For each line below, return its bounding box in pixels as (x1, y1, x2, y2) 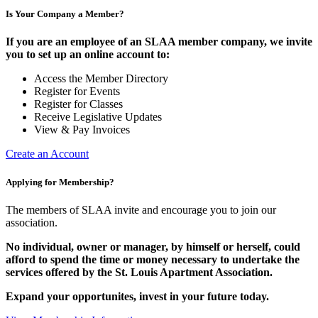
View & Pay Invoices (34, 124, 130, 136)
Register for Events (34, 85, 120, 98)
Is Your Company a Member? (6, 9, 124, 20)
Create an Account (6, 148, 89, 160)
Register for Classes (34, 98, 123, 111)
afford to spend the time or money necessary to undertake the (6, 253, 300, 265)
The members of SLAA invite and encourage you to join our (6, 203, 276, 216)
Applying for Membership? (6, 176, 114, 187)
